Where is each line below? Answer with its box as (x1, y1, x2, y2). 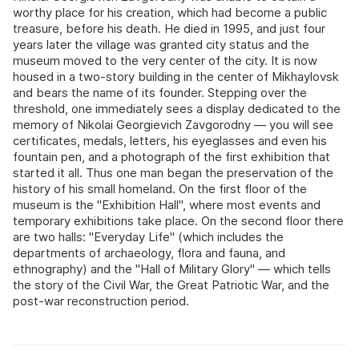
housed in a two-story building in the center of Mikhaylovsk (13, 69, 339, 85)
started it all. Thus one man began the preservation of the (13, 165, 333, 181)
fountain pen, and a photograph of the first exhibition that (13, 149, 330, 165)
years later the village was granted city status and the (13, 37, 309, 53)
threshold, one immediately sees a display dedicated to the (13, 101, 341, 117)
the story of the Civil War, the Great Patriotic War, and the (13, 277, 329, 293)
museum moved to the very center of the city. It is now (13, 53, 317, 69)
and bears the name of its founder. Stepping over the (13, 85, 307, 101)
